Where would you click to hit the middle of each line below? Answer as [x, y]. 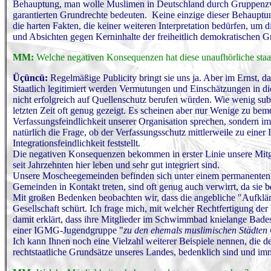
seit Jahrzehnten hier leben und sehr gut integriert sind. [116, 165]
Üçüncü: [31, 78]
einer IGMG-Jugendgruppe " [68, 230]
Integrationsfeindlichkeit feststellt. [77, 143]
